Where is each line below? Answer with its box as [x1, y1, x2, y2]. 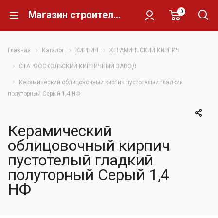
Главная [8, 47, 31, 54]
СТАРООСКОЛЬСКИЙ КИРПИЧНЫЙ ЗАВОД [19, 62, 136, 70]
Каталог [42, 47, 64, 54]
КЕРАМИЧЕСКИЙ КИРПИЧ [109, 47, 180, 54]
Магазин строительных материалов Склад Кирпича [113, 9, 121, 20]
